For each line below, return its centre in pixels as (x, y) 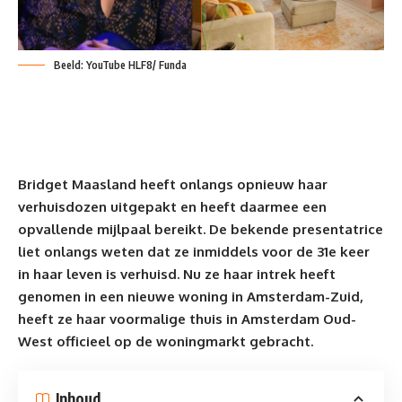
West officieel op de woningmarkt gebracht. (166, 341)
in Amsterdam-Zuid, (296, 296)
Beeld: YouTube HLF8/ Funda (120, 65)
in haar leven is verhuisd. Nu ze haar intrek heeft (177, 274)
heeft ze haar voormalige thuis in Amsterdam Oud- (187, 319)
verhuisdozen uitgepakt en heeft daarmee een (172, 206)
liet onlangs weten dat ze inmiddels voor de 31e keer (194, 251)
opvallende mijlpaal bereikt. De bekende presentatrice (201, 229)
